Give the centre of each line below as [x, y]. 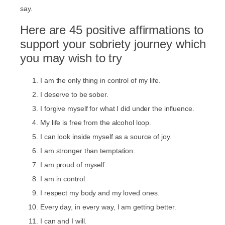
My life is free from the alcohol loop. [96, 122]
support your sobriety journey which [113, 44]
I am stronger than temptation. [88, 150]
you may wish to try [71, 58]
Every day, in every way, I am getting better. [108, 207]
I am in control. [64, 179]
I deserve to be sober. [74, 94]
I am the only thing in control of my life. [100, 80]
